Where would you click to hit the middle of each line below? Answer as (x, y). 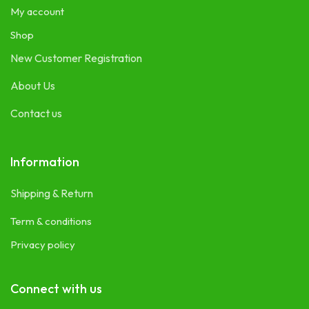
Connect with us (56, 289)
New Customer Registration (76, 58)
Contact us (36, 113)
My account (37, 12)
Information (45, 162)
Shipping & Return (52, 193)
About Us (33, 86)
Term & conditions (51, 221)
